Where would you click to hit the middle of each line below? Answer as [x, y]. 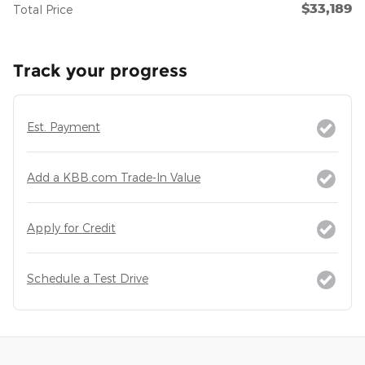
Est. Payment [64, 127]
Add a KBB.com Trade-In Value [114, 177]
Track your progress [100, 70]
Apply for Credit [71, 228]
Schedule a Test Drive [88, 278]
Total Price [43, 9]
